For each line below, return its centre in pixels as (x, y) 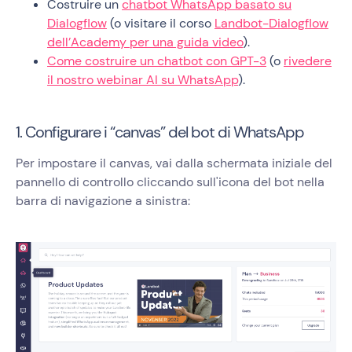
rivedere (308, 61)
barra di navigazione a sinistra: (103, 201)
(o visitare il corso (161, 24)
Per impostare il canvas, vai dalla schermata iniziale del (174, 163)
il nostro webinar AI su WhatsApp (143, 80)
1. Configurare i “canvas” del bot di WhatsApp (160, 132)
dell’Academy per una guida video (145, 42)
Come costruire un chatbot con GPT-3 (157, 61)
